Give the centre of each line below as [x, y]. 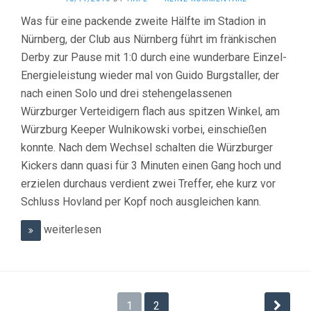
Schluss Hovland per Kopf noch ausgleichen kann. [141, 202]
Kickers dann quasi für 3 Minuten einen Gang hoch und [151, 166]
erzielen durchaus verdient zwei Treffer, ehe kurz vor [148, 184]
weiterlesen [71, 230]
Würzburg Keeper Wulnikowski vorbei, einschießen [144, 130]
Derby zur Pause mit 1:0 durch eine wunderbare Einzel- [154, 58]
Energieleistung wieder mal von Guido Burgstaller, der [150, 76]
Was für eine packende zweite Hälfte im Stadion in [143, 22]
